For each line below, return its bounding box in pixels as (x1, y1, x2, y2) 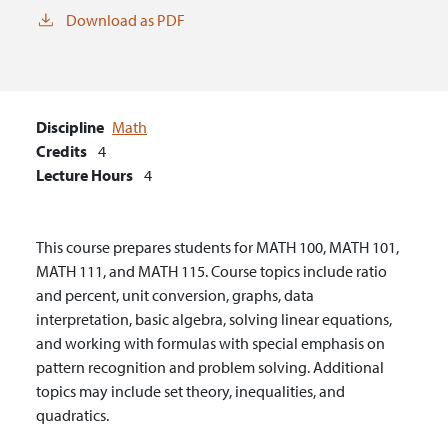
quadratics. (36, 405, 109, 426)
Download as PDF (66, 10, 185, 31)
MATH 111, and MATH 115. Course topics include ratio (36, 261, 387, 282)
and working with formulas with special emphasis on (36, 333, 385, 354)
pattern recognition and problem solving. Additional (36, 357, 384, 378)
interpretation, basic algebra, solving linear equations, (36, 309, 392, 330)
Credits (36, 141, 87, 162)
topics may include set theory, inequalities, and (36, 381, 345, 402)
